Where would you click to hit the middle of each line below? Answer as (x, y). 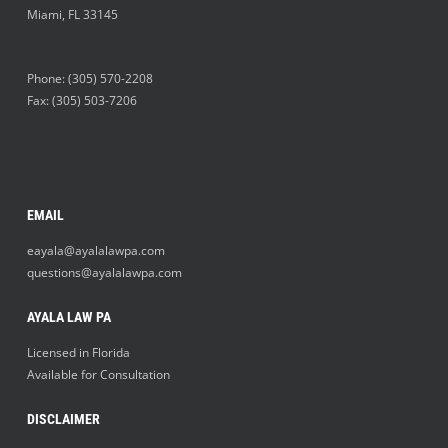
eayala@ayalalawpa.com (95, 251)
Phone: (47, 79)
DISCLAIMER (63, 419)
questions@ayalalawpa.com (104, 273)
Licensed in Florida (78, 353)
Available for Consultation (98, 375)
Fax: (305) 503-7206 (81, 101)
